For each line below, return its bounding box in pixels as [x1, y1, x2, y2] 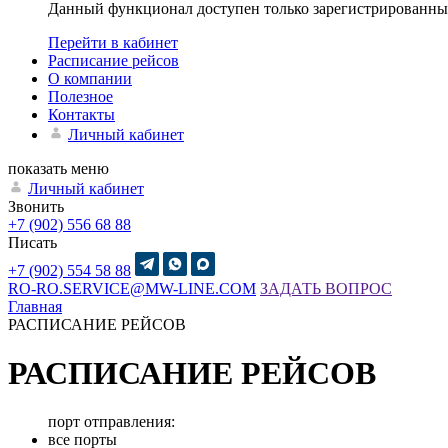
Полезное [48, 87, 113, 105]
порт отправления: [48, 413, 175, 431]
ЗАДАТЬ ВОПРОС [260, 279, 392, 297]
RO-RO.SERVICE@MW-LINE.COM [8, 279, 256, 297]
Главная [8, 297, 62, 315]
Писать [8, 233, 57, 251]
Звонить [8, 197, 64, 215]
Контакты [48, 105, 115, 123]
